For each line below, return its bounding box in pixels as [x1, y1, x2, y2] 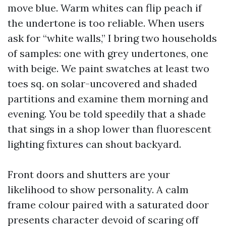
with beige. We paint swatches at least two [8, 62, 209, 75]
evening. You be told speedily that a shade [8, 107, 206, 120]
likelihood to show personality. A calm [8, 183, 189, 196]
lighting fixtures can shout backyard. [8, 138, 181, 150]
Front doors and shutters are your [8, 168, 170, 181]
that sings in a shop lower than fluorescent [8, 123, 211, 135]
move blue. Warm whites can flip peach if [8, 2, 202, 14]
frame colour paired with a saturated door [8, 198, 209, 211]
